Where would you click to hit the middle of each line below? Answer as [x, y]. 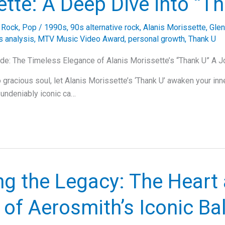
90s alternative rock [105, 28]
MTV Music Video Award [81, 39]
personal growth [156, 39]
